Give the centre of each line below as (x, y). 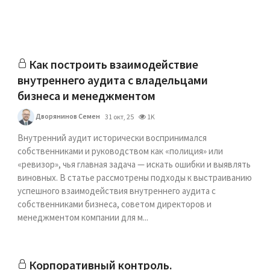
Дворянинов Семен (67, 116)
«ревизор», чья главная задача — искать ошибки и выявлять (134, 164)
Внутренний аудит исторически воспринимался (112, 138)
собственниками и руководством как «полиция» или (121, 151)
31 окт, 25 (120, 117)
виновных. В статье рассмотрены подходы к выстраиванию (135, 177)
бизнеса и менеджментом (87, 96)
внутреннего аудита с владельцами (113, 80)
